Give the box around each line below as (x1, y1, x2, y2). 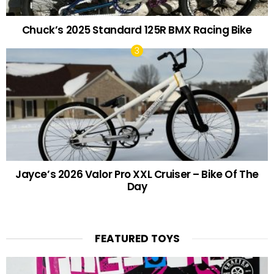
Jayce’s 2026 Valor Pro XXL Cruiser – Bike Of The (15, 167, 259, 182)
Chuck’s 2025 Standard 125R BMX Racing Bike (21, 23, 253, 38)
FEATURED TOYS (94, 231, 180, 246)
